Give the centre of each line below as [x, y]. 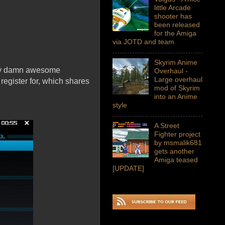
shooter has [173, 16]
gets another [174, 151]
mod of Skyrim [177, 88]
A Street [166, 126]
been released [177, 25]
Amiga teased [176, 160]
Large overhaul [178, 80]
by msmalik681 [178, 143]
